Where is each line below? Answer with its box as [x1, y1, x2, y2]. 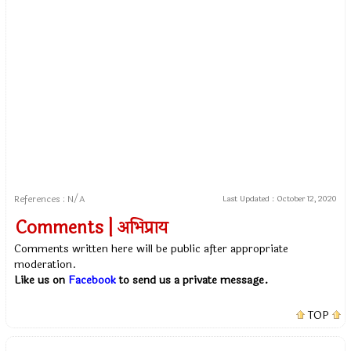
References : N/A [14, 192, 85, 207]
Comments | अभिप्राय [16, 215, 168, 242]
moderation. [14, 256, 77, 273]
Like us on [14, 272, 69, 289]
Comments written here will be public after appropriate [14, 241, 289, 258]
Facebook [68, 272, 117, 289]
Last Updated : [222, 193, 277, 206]
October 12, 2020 [276, 193, 337, 206]
